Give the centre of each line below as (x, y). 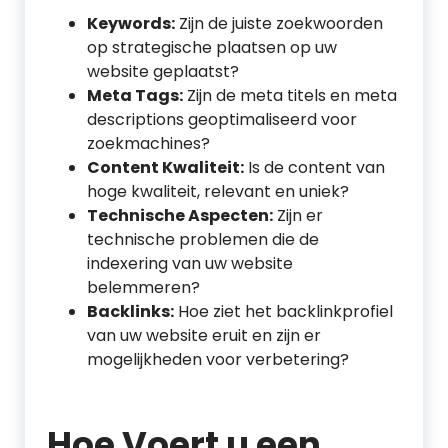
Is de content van (314, 167)
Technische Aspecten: (180, 215)
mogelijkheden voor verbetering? (218, 359)
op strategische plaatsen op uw (212, 47)
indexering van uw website (190, 263)
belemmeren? (143, 287)
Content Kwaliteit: (165, 167)
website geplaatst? (163, 71)
